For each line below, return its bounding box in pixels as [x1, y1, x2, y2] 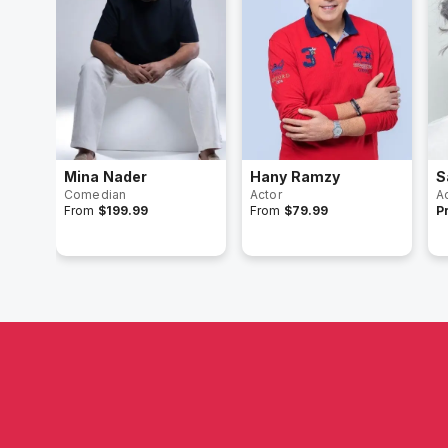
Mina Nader [64, 168, 148, 185]
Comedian [64, 187, 127, 202]
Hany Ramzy [250, 168, 341, 185]
